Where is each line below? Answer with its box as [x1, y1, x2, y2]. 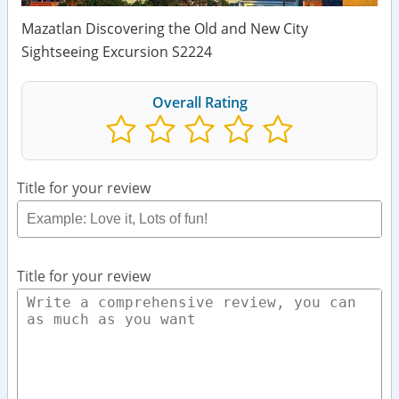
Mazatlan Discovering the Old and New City [21, 19, 308, 38]
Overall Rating [151, 93, 248, 112]
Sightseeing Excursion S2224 [21, 42, 212, 61]
